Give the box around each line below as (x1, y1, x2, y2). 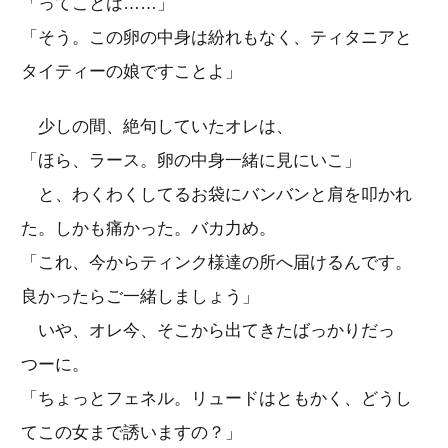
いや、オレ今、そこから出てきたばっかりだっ (21, 320, 395, 340)
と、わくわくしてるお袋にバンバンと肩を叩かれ (21, 184, 412, 204)
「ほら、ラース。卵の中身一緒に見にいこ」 (21, 150, 361, 170)
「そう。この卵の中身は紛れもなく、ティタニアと (21, 27, 412, 47)
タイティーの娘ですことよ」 (21, 61, 242, 81)
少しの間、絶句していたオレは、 (21, 116, 293, 136)
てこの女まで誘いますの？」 (21, 422, 242, 442)
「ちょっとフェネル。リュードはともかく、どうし (21, 388, 412, 408)
